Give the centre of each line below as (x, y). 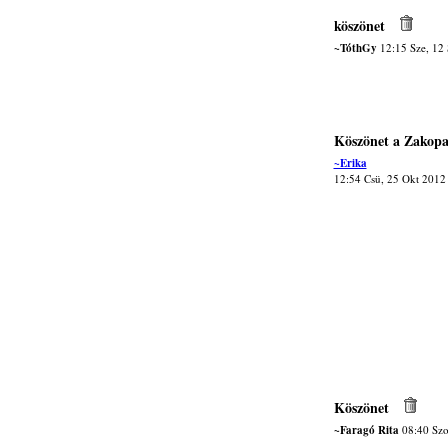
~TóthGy (355, 48)
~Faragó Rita (366, 430)
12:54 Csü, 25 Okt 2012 (389, 178)
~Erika (350, 163)
